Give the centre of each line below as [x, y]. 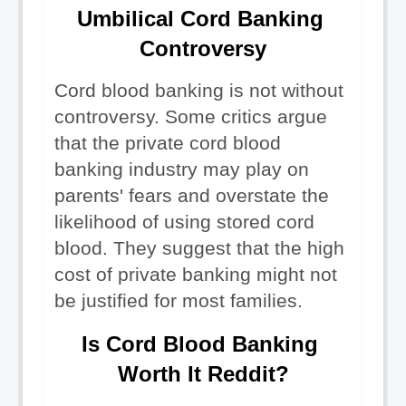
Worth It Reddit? [203, 373]
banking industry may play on [182, 169]
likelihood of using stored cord [184, 222]
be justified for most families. [179, 300]
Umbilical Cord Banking [200, 18]
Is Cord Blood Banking [200, 343]
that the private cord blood [168, 143]
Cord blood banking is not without [199, 90]
